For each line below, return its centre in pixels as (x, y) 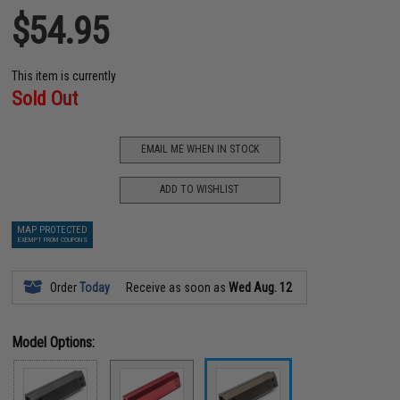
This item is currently (64, 75)
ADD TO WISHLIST (200, 189)
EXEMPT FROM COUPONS (52, 239)
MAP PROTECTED (53, 229)
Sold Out (45, 98)
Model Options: (54, 342)
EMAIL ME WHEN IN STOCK (200, 149)
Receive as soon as (176, 287)
